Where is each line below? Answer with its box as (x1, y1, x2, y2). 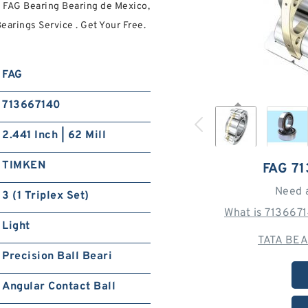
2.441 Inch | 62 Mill (2, 128, 107, 142)
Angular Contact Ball (2, 279, 116, 294)
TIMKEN (2, 158, 46, 173)
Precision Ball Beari (2, 249, 113, 263)
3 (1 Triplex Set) (2, 188, 89, 203)
